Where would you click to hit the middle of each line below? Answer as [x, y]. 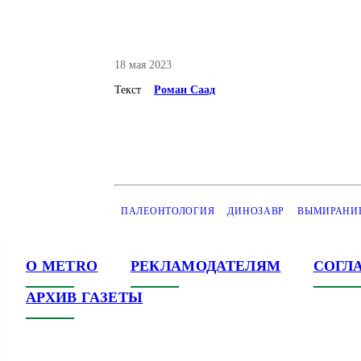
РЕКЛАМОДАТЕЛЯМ [205, 266]
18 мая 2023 [143, 65]
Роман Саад [185, 90]
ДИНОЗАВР [256, 211]
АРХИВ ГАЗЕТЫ [85, 297]
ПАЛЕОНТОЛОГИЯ [168, 211]
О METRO [62, 266]
